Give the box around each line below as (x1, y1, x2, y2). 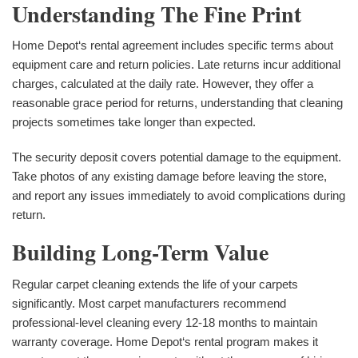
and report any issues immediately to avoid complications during (12, 189, 345, 203)
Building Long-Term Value (12, 236, 268, 269)
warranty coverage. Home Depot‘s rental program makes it (12, 335, 318, 349)
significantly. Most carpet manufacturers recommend (12, 296, 286, 311)
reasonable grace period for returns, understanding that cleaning (12, 96, 343, 110)
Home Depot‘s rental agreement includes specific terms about (12, 38, 333, 53)
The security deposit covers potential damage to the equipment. (12, 150, 341, 165)
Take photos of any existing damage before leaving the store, (12, 169, 327, 184)
